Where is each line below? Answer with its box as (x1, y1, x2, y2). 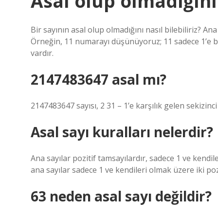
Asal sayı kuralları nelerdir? (31, 123, 213, 141)
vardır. (31, 48, 54, 58)
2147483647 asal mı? (31, 70, 166, 89)
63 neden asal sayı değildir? (31, 187, 212, 205)
